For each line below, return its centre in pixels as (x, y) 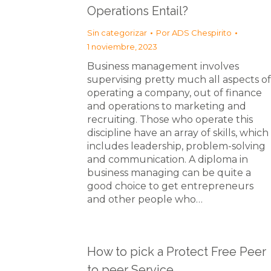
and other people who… (145, 199)
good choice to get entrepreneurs (170, 186)
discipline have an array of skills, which (178, 133)
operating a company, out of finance (175, 93)
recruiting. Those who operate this (170, 119)
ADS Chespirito (202, 33)
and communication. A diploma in (168, 159)
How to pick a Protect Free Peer (177, 252)
